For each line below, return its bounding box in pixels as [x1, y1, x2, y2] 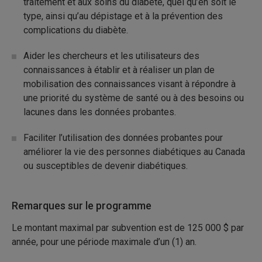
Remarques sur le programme [12, 199, 151, 212]
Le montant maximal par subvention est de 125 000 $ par [12, 222, 244, 233]
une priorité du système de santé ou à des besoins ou [23, 92, 244, 104]
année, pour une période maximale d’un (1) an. [12, 236, 196, 247]
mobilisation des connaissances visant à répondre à [23, 78, 236, 89]
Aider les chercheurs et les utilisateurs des [23, 50, 199, 61]
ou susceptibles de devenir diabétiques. [23, 160, 188, 171]
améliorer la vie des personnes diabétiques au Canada [23, 146, 245, 157]
